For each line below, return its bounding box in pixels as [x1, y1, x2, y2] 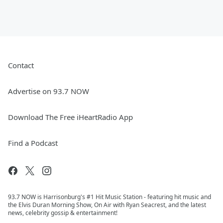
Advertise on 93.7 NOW [8, 86, 89, 97]
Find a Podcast [8, 138, 58, 148]
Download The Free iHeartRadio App [8, 112, 133, 122]
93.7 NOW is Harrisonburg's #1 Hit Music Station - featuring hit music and [8, 193, 211, 202]
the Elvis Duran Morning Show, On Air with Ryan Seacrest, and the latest [8, 201, 206, 210]
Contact [8, 60, 34, 71]
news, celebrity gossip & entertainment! [8, 209, 117, 218]
